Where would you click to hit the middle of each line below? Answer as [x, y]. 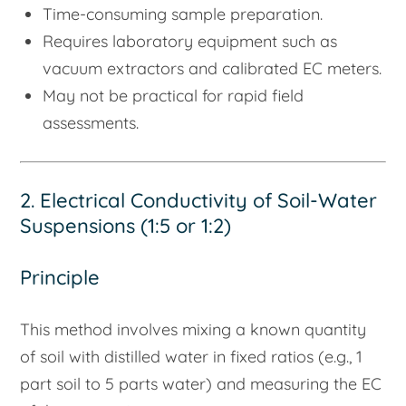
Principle [60, 278]
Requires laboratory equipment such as [190, 42]
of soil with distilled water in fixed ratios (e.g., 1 [192, 357]
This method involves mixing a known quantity [193, 330]
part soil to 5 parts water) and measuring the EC [201, 384]
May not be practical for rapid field [174, 96]
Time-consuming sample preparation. [183, 14]
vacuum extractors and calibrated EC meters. [213, 69]
